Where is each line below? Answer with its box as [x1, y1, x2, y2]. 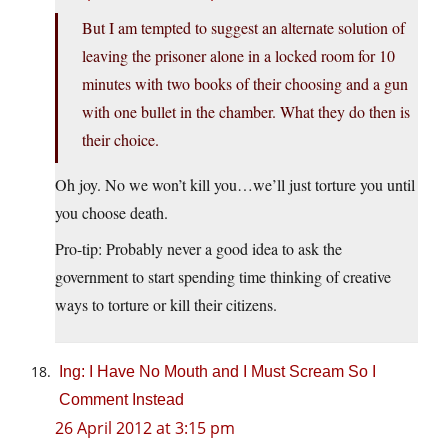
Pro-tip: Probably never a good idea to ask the [55, 238, 342, 260]
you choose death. [55, 202, 168, 224]
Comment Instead [59, 391, 184, 409]
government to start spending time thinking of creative [55, 266, 391, 288]
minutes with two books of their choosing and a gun [82, 73, 408, 95]
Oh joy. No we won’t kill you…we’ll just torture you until [55, 174, 415, 196]
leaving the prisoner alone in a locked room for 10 [82, 45, 395, 67]
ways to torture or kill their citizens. [55, 294, 277, 316]
